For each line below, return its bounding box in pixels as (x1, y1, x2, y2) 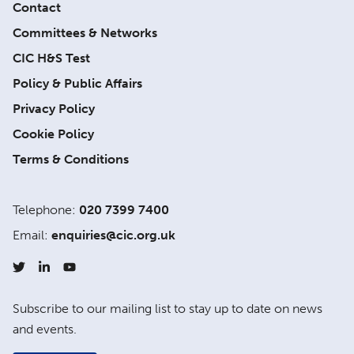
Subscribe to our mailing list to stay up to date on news (13, 301, 322, 316)
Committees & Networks (13, 25, 157, 40)
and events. (13, 322, 77, 337)
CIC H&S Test (13, 51, 90, 66)
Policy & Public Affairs (13, 76, 142, 91)
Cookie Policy (13, 126, 94, 141)
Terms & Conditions (13, 152, 129, 167)
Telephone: (13, 202, 79, 217)
